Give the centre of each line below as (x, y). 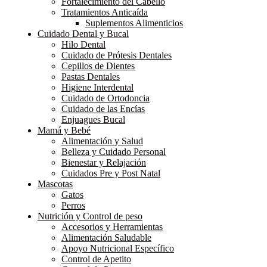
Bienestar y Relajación (104, 162)
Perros (73, 205)
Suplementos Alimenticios (134, 23)
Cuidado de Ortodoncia (105, 98)
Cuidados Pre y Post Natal (111, 173)
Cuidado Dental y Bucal (83, 33)
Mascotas (55, 184)
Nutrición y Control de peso (90, 216)
